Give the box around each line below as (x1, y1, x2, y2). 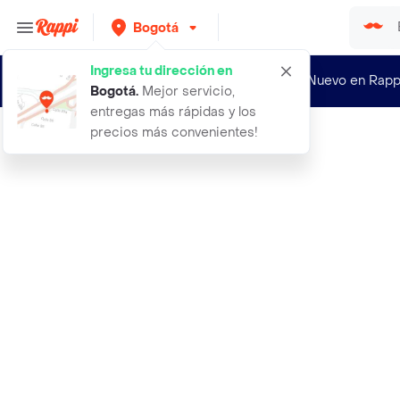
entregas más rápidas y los (90, 104, 256, 121)
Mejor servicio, (138, 83, 235, 100)
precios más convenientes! (90, 124, 258, 141)
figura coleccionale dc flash (77, 137, 216, 151)
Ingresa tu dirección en (90, 62, 232, 79)
